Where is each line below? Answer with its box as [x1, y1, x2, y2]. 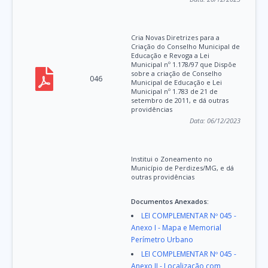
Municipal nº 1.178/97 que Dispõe [131, 60, 237, 69]
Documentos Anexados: [131, 197, 209, 206]
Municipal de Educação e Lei [131, 78, 223, 87]
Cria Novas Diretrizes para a [131, 33, 220, 42]
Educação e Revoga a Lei [131, 51, 210, 60]
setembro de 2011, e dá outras [131, 96, 229, 105]
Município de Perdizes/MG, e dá [131, 163, 234, 173]
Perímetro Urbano [131, 234, 194, 245]
